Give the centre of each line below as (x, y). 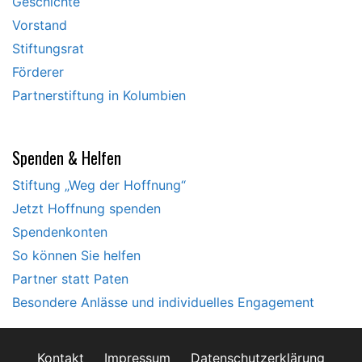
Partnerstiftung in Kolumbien (99, 96)
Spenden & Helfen (67, 158)
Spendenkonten (60, 232)
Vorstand (40, 25)
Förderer (38, 72)
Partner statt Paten (70, 279)
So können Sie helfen (76, 256)
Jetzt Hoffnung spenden (86, 209)
